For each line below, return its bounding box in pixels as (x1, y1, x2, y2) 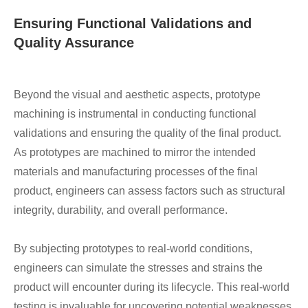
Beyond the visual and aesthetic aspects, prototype (14, 89, 261, 100)
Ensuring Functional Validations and (14, 16, 252, 31)
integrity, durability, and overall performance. (14, 204, 228, 216)
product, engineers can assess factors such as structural (14, 185, 285, 197)
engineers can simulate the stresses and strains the (14, 262, 263, 274)
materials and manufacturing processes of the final (14, 166, 258, 177)
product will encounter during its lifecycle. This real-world (14, 281, 289, 293)
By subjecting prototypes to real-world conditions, (14, 243, 252, 254)
